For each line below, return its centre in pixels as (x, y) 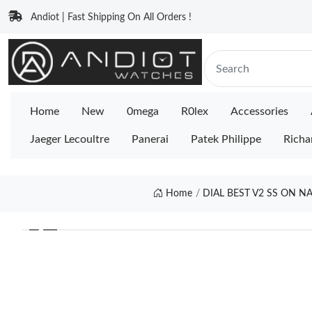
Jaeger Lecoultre (70, 139)
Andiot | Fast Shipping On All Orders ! (111, 17)
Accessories (259, 111)
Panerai (150, 139)
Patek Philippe (226, 139)
